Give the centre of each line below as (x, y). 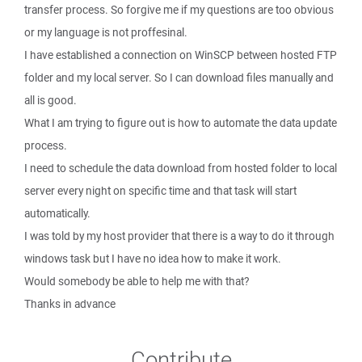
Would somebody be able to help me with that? (137, 281)
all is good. (51, 100)
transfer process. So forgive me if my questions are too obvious (179, 10)
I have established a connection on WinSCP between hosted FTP (181, 55)
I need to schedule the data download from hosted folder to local (181, 168)
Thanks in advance (70, 304)
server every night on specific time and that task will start (160, 191)
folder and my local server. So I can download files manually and (179, 78)
